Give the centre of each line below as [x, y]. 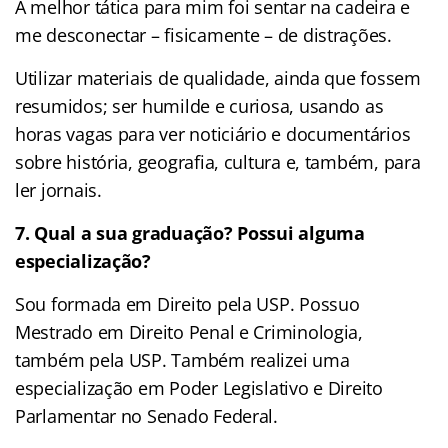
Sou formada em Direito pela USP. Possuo [187, 303]
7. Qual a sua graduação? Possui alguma [190, 232]
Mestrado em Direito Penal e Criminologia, [189, 331]
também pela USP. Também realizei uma [182, 359]
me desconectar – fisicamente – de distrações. [203, 34]
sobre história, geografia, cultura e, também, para [218, 161]
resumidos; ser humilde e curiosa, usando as [199, 105]
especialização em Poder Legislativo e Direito [199, 387]
